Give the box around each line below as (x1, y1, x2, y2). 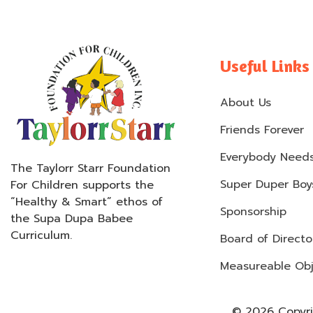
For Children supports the (10, 177, 154, 194)
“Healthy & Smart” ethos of (10, 194, 163, 211)
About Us (220, 94, 271, 112)
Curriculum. (10, 227, 72, 245)
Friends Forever (220, 122, 304, 139)
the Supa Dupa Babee (10, 210, 133, 228)
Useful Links (220, 56, 310, 77)
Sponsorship (220, 203, 286, 221)
